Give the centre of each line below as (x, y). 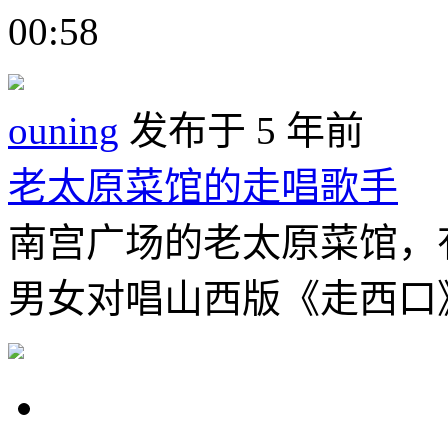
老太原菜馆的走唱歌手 (203, 186)
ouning (63, 130)
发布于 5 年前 (241, 130)
